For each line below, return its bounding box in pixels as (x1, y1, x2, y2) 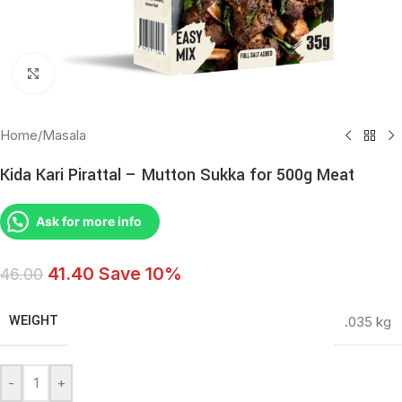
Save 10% (94, 263, 182, 285)
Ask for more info (36, 214, 142, 230)
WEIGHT (9, 311, 58, 331)
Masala (42, 127, 86, 144)
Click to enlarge (53, 66, 151, 81)
